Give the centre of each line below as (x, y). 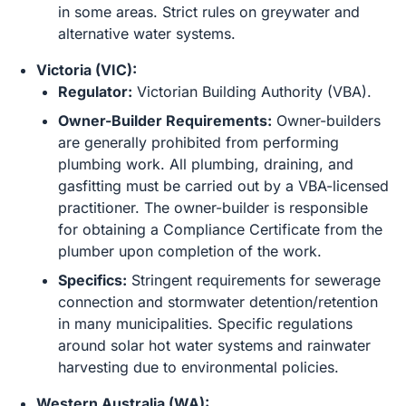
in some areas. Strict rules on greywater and (209, 12)
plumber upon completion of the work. (190, 251)
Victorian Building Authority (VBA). (252, 92)
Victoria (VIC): (87, 70)
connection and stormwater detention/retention (218, 302)
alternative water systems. (147, 34)
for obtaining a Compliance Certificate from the (220, 229)
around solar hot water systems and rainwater (214, 345)
